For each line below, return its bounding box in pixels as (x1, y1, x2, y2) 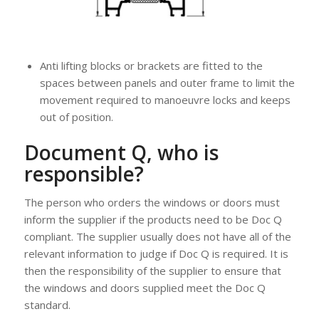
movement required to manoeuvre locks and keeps (39, 93, 291, 108)
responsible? (23, 160, 144, 188)
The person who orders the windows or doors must (23, 195, 280, 210)
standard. (23, 298, 70, 313)
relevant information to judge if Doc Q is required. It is (23, 246, 288, 261)
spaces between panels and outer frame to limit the (39, 75, 295, 90)
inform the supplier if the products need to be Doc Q (23, 212, 282, 227)
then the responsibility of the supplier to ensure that (23, 263, 281, 278)
